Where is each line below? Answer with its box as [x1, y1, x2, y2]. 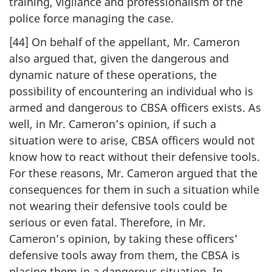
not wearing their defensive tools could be [9, 198, 227, 213]
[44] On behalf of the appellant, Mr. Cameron [9, 34, 240, 49]
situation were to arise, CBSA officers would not [9, 132, 255, 148]
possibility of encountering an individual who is [9, 83, 253, 98]
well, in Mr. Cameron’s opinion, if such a [9, 116, 216, 131]
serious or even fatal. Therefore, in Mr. [9, 214, 206, 229]
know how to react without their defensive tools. [9, 149, 260, 164]
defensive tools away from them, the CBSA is [9, 247, 240, 262]
